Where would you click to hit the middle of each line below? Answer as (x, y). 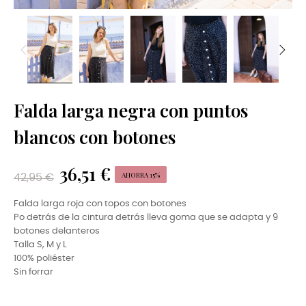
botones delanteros (57, 232)
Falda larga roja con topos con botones (100, 204)
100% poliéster (44, 259)
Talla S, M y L (41, 245)
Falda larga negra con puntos (131, 111)
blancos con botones (95, 137)
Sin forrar (33, 273)
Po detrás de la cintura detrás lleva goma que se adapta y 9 (146, 218)
